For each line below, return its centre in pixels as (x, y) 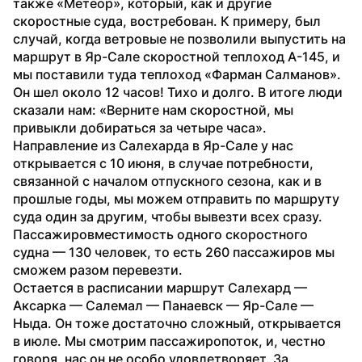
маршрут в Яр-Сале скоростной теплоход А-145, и (177, 56)
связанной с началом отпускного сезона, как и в (167, 181)
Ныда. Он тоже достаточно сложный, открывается (177, 323)
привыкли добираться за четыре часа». (140, 127)
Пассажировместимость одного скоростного (160, 234)
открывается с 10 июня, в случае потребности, (163, 163)
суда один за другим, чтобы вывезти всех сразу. (168, 216)
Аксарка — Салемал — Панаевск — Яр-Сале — (163, 305)
